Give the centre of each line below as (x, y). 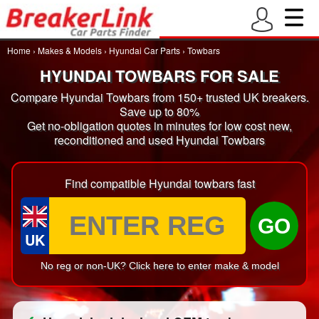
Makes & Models (70, 50)
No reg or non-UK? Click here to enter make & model (159, 266)
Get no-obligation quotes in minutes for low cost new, (159, 126)
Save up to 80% (159, 111)
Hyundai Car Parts (145, 50)
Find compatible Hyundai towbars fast (159, 183)
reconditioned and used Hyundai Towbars (159, 140)
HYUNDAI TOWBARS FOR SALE (159, 75)
